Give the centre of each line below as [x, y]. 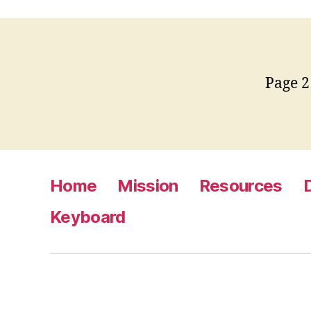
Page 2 [287, 84]
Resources [241, 186]
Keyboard [88, 217]
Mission [148, 186]
